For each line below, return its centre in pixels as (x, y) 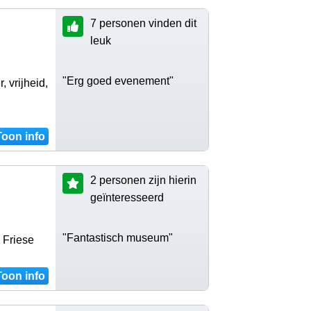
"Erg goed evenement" (118, 81)
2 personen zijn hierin (143, 180)
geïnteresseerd (127, 197)
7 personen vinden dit (143, 23)
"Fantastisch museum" (118, 237)
